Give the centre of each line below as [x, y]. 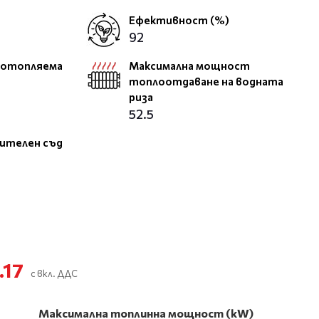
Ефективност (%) [179, 20]
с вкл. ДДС [54, 273]
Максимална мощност [189, 66]
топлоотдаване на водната [206, 81]
